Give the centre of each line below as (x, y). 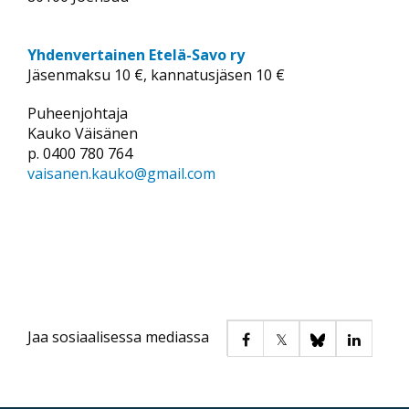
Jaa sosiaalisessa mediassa (118, 337)
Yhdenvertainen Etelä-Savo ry (136, 54)
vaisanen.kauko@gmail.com (121, 173)
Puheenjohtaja (79, 113)
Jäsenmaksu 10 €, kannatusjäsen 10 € (156, 74)
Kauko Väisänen (83, 133)
